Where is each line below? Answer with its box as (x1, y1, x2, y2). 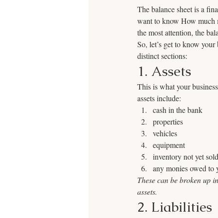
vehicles (153, 128, 177, 138)
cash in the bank (153, 105, 202, 115)
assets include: (137, 93, 181, 103)
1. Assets (137, 62, 191, 80)
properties (153, 116, 183, 127)
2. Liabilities (137, 198, 212, 216)
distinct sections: (137, 51, 187, 61)
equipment (153, 140, 185, 150)
